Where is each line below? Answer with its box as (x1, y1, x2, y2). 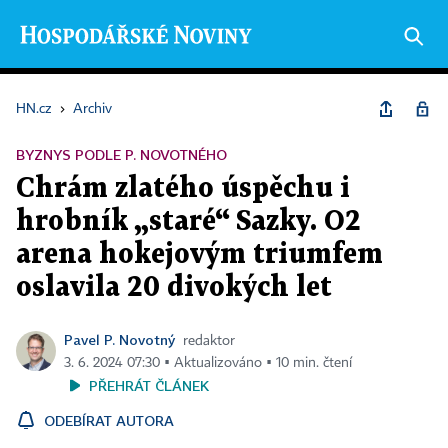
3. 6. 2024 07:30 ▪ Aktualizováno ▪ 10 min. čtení (64, 356, 352, 370)
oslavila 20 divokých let (16, 275, 332, 301)
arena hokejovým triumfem (16, 242, 383, 268)
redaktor (183, 334, 235, 348)
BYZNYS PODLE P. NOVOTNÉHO (16, 146, 227, 163)
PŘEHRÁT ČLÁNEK (89, 377, 209, 394)
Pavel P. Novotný (64, 331, 175, 348)
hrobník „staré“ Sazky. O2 (16, 209, 361, 235)
